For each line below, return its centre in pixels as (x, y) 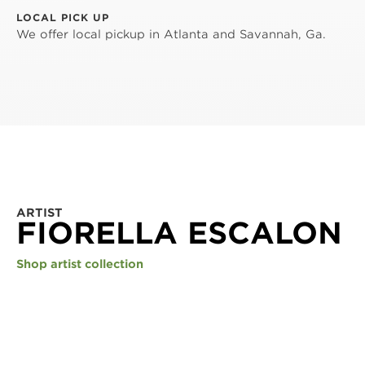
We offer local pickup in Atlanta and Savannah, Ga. (171, 34)
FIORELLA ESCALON (179, 233)
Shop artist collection (80, 264)
